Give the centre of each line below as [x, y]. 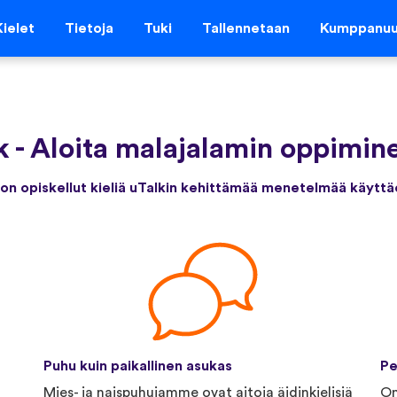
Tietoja [90, 29]
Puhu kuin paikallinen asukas [138, 366]
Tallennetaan [246, 29]
